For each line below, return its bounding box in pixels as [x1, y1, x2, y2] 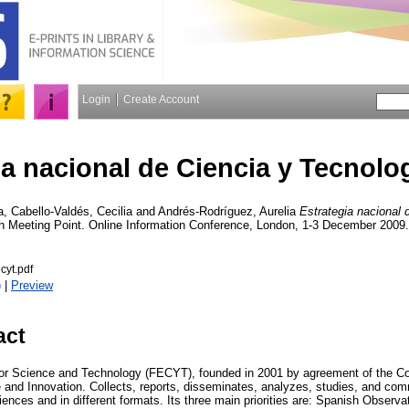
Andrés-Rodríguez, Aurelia [158, 204, 296, 218]
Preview [11, 278, 53, 292]
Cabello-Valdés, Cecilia [11, 204, 132, 218]
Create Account [123, 93, 199, 106]
